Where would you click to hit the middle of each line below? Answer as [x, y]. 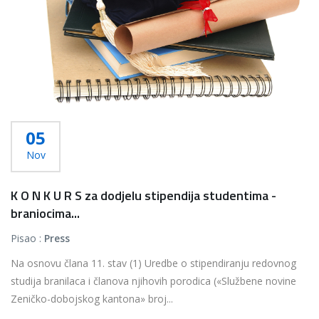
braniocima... [45, 213]
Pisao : [27, 238]
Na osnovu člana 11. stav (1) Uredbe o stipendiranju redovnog [153, 263]
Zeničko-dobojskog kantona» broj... [92, 299]
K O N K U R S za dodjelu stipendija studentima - [143, 195]
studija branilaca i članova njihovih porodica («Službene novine [153, 281]
